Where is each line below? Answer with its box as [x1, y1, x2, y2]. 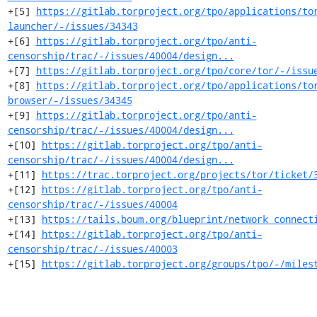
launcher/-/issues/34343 [7, 19, 138, 33]
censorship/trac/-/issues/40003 [7, 242, 178, 255]
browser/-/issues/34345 [7, 93, 132, 107]
